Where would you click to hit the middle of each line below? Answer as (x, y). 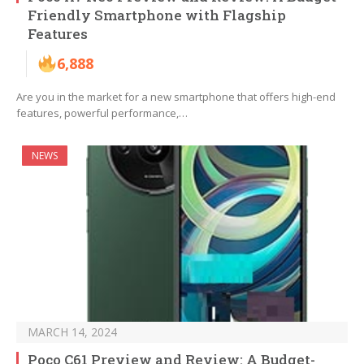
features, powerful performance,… (102, 113)
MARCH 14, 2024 (72, 332)
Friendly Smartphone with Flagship (157, 15)
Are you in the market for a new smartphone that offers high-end (176, 97)
